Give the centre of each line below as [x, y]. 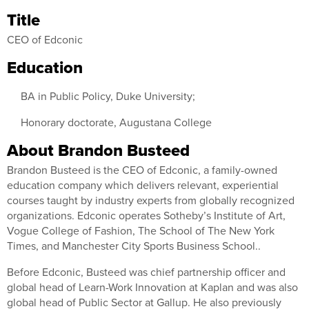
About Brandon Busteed [98, 150]
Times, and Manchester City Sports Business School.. [134, 246]
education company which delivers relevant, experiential [143, 185]
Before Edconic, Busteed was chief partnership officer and [146, 272]
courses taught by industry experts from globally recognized [151, 200]
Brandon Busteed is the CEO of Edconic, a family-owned [142, 170]
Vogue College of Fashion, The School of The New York [141, 231]
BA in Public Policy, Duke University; [108, 96]
